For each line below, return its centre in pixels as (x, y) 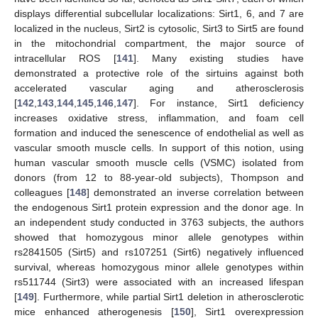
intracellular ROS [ (65, 58)
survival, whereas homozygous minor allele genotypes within (159, 267)
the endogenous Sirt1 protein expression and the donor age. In (159, 207)
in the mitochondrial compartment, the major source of (159, 43)
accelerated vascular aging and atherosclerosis (159, 88)
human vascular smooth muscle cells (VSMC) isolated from (159, 162)
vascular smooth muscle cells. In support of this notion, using (159, 147)
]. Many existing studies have (219, 58)
